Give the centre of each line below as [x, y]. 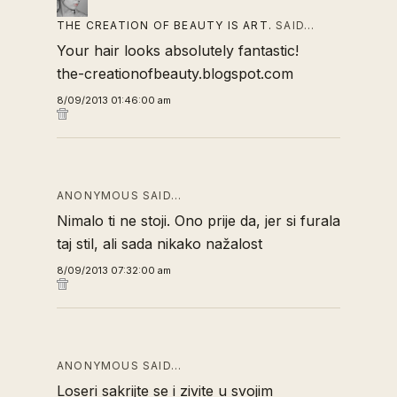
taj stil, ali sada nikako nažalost [160, 244]
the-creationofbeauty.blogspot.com [175, 74]
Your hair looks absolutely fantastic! [178, 51]
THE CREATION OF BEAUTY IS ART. [164, 25]
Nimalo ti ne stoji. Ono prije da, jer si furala [198, 221]
